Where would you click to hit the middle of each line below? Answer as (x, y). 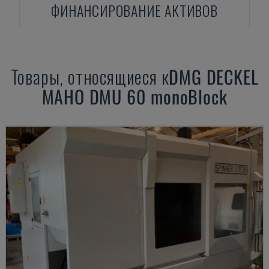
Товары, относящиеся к (90, 77)
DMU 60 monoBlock (158, 96)
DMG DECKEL (214, 77)
